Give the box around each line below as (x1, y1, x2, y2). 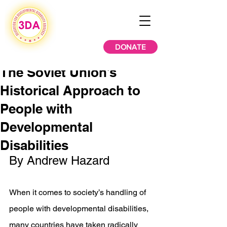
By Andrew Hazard (9, 154, 117, 167)
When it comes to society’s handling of (9, 187, 148, 197)
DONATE (115, 43, 146, 51)
